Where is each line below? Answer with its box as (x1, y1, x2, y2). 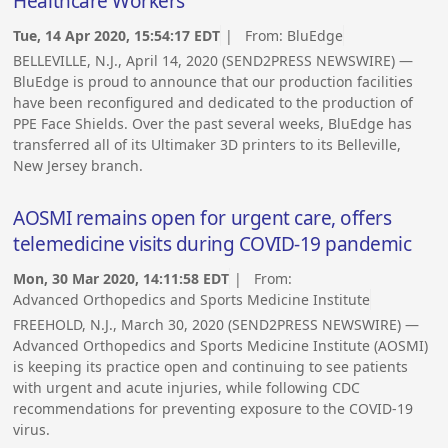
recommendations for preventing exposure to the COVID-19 (13, 399, 414, 419)
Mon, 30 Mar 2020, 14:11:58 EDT (13, 269, 230, 289)
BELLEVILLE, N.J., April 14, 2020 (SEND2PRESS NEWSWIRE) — (13, 51, 414, 71)
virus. (13, 420, 51, 440)
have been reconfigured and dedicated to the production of (13, 93, 414, 113)
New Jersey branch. (13, 156, 144, 176)
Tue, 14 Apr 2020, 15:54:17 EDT (13, 26, 221, 46)
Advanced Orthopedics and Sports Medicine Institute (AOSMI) (13, 336, 429, 356)
